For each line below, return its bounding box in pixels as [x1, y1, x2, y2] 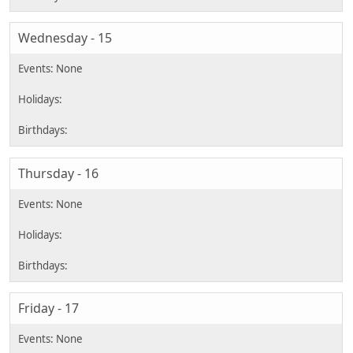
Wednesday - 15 [18, 29, 112, 47]
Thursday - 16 [18, 164, 98, 182]
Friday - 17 [18, 299, 79, 318]
